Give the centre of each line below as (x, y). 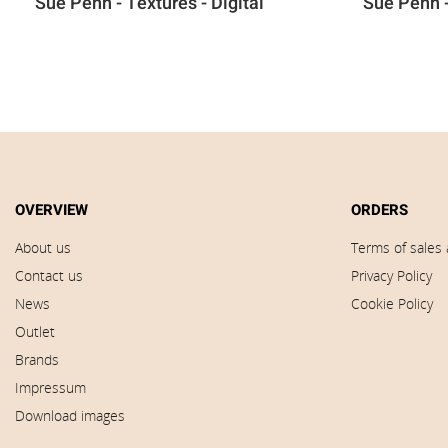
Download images (70, 415)
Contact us (49, 275)
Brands (37, 359)
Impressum (50, 387)
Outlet (35, 331)
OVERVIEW (51, 210)
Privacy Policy (391, 275)
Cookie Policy (392, 303)
